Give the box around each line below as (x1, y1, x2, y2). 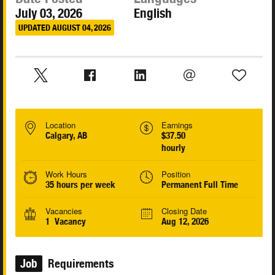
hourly (161, 142, 185, 153)
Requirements (45, 257, 114, 271)
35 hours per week (45, 179, 115, 190)
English (134, 6, 172, 21)
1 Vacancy (45, 216, 86, 227)
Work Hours (45, 168, 87, 180)
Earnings (161, 119, 193, 131)
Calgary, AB (45, 130, 87, 141)
